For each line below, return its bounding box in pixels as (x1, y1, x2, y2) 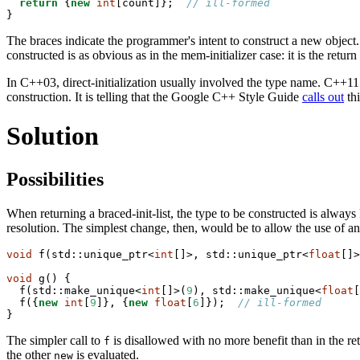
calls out (302, 89, 344, 104)
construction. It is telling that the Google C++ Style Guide (6, 89, 302, 104)
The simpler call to (6, 333, 104, 347)
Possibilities (6, 168, 104, 190)
